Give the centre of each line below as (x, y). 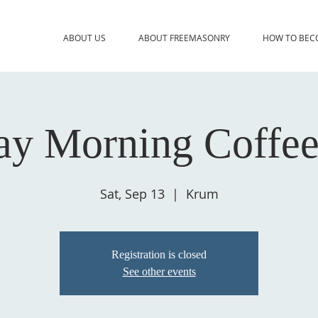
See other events (159, 271)
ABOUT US (84, 38)
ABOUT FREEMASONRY (184, 38)
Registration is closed (159, 254)
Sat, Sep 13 (132, 193)
